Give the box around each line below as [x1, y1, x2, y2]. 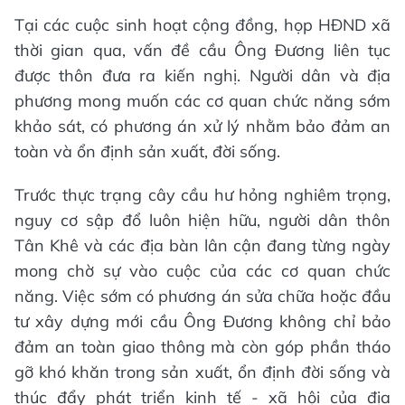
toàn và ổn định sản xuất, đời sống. [14, 140, 280, 162]
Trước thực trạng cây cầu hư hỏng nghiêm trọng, [14, 184, 391, 205]
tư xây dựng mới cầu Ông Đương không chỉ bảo [14, 310, 391, 332]
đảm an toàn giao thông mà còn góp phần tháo [14, 335, 391, 357]
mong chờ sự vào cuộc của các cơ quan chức [14, 259, 391, 281]
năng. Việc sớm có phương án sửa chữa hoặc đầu [14, 285, 391, 306]
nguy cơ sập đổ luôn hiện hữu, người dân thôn [14, 209, 391, 231]
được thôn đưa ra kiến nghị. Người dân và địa [14, 64, 391, 86]
